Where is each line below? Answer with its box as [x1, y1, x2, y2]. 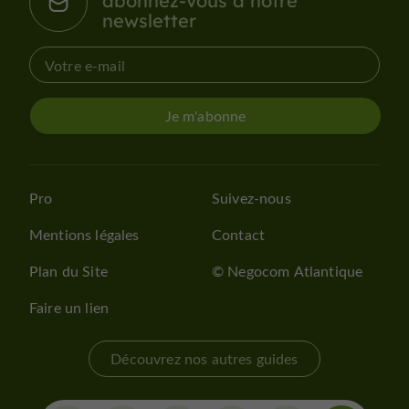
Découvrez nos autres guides [110, 349, 299, 369]
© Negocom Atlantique [212, 261, 363, 281]
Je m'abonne [164, 106, 246, 126]
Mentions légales [29, 225, 140, 245]
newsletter [102, 8, 196, 32]
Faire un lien [29, 298, 110, 318]
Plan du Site [29, 261, 108, 281]
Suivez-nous [212, 188, 291, 208]
